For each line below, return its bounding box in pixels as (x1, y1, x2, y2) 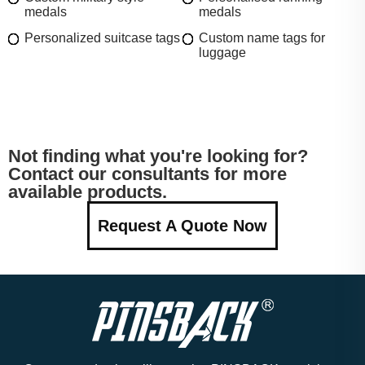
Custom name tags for (199, 30, 325, 45)
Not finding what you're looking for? (8, 145, 308, 166)
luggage (199, 45, 246, 59)
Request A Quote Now (98, 216, 267, 235)
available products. (8, 181, 167, 202)
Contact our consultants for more (8, 163, 287, 184)
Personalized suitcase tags (24, 30, 180, 45)
